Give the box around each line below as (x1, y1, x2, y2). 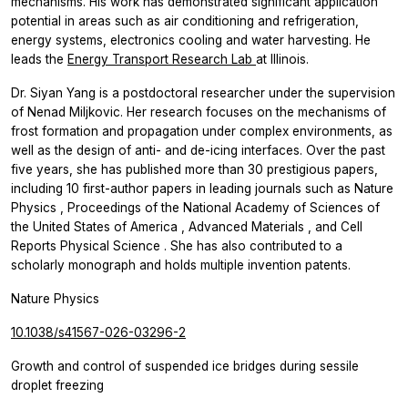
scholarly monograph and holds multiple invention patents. (11, 257, 351, 272)
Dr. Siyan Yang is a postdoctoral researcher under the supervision (11, 85, 395, 100)
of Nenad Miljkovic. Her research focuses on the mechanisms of (11, 104, 386, 119)
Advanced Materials (189, 219, 308, 234)
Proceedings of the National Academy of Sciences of (67, 199, 380, 215)
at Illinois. (256, 51, 309, 66)
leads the (11, 51, 67, 66)
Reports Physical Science (11, 238, 164, 253)
